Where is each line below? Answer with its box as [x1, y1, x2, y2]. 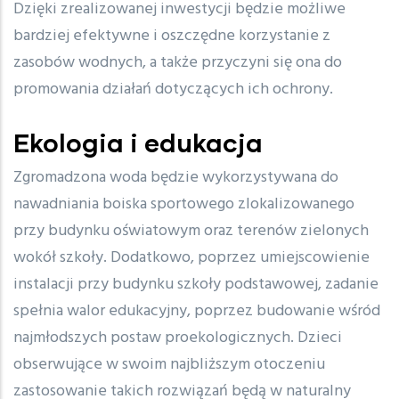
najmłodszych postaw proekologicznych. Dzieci [13, 325, 342, 352]
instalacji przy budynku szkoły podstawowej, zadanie [13, 272, 379, 298]
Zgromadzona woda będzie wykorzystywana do [13, 165, 338, 191]
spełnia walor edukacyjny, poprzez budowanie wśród [13, 298, 380, 325]
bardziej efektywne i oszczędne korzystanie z [13, 23, 330, 50]
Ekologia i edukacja [13, 126, 263, 159]
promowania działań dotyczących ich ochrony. [13, 77, 337, 103]
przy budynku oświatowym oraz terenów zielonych [13, 218, 369, 245]
